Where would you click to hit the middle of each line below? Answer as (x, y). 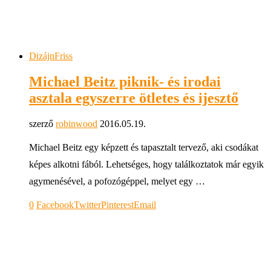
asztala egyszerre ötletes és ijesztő (134, 98)
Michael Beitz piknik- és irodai (125, 81)
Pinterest (117, 204)
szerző (42, 123)
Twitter (87, 204)
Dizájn (42, 56)
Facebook (55, 204)
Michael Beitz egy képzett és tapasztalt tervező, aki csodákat (144, 147)
